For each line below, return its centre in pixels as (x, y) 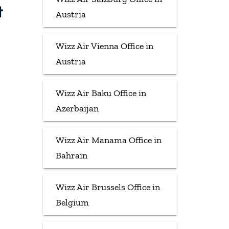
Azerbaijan (77, 108)
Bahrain (71, 155)
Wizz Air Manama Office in (108, 140)
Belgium (72, 202)
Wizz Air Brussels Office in (108, 187)
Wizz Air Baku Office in (101, 93)
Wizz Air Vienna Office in (104, 46)
